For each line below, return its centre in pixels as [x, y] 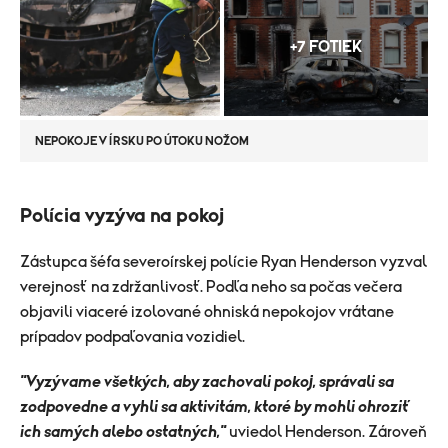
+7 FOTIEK [326, 46]
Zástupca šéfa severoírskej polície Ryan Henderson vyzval [223, 261]
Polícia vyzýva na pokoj [122, 215]
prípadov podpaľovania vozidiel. [132, 336]
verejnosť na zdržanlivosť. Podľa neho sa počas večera [211, 286]
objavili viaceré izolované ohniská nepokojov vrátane [207, 311]
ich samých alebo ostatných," [123, 431]
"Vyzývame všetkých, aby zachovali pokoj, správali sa [207, 381]
